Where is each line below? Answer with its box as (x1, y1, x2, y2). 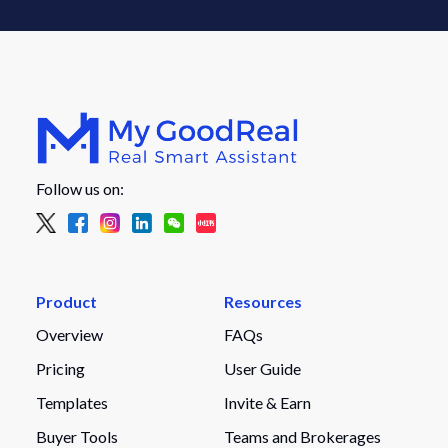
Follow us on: (35, 178, 124, 198)
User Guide (224, 358, 301, 378)
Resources (224, 291, 302, 311)
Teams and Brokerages (224, 426, 381, 446)
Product (35, 291, 97, 311)
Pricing (35, 358, 85, 378)
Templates (35, 392, 108, 412)
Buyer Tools (35, 426, 118, 446)
